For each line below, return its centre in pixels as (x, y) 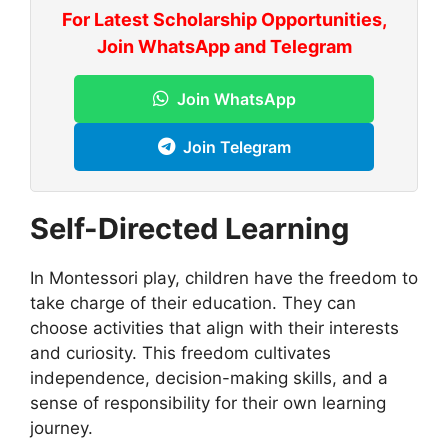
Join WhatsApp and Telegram (224, 46)
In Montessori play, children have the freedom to (224, 277)
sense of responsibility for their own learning (208, 402)
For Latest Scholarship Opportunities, (224, 19)
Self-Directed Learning (189, 228)
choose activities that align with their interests (214, 327)
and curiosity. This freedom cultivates (180, 352)
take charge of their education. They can (193, 302)
